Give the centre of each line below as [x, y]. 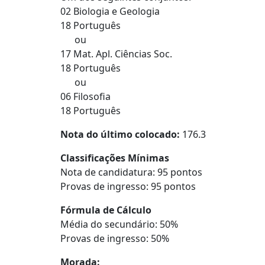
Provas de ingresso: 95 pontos [128, 186]
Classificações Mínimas [115, 158]
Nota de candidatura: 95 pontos [131, 172]
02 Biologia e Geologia [110, 11]
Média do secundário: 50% [119, 224]
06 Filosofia [85, 96]
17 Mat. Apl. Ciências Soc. [116, 54]
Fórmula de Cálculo [106, 210]
